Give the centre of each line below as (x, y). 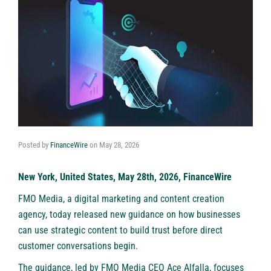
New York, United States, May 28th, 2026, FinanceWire (125, 177)
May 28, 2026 (119, 145)
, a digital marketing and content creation (144, 199)
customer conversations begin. (78, 246)
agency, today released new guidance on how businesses (129, 215)
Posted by (34, 145)
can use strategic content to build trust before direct (120, 230)
